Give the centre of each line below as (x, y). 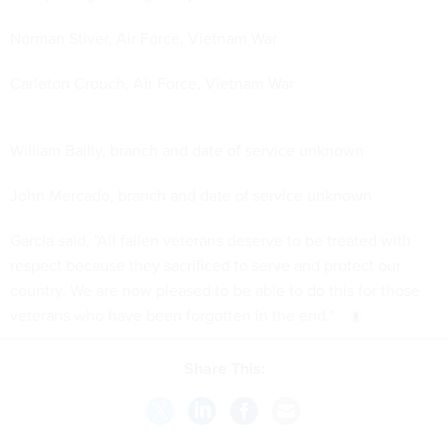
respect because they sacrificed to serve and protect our (205, 264)
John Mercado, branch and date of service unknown (191, 194)
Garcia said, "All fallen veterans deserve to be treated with (210, 239)
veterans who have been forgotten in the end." (174, 314)
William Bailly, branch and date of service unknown (187, 149)
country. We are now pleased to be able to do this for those (215, 289)
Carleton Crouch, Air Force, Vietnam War (152, 82)
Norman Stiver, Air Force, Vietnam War (143, 37)
